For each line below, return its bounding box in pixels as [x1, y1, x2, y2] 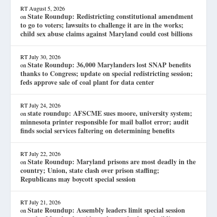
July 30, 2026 [29, 53, 61, 61]
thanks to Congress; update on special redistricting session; [20, 68, 193, 79]
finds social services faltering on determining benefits [20, 125, 175, 136]
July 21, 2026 [29, 198, 61, 206]
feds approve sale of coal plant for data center [20, 77, 155, 88]
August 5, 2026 [29, 4, 65, 13]
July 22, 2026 [29, 150, 61, 158]
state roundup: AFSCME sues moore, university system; [28, 108, 193, 119]
